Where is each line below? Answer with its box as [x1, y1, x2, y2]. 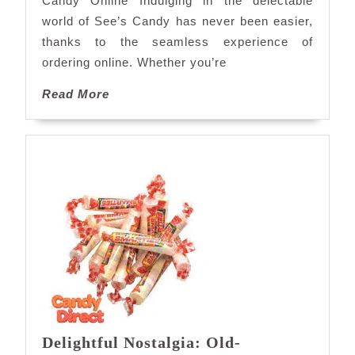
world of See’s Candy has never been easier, [42, 13, 313, 28]
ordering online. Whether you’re [42, 55, 227, 69]
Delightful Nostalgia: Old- [42, 334, 241, 352]
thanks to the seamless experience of [42, 34, 313, 48]
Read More [42, 86, 109, 101]
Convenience [204, 17, 300, 36]
